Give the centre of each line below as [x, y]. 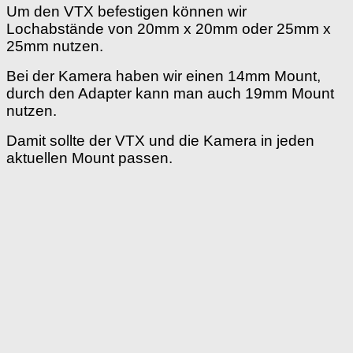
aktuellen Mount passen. [89, 158]
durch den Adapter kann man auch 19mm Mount [170, 93]
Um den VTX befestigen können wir [126, 11]
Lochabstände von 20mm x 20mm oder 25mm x [169, 28]
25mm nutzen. [55, 46]
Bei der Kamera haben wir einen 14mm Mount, [163, 76]
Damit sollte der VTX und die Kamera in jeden [160, 140]
